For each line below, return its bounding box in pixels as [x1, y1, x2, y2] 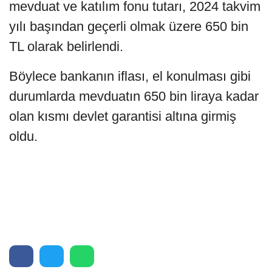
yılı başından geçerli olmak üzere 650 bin [9, 18, 248, 34]
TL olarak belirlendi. [9, 38, 123, 54]
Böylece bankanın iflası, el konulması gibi [9, 68, 251, 84]
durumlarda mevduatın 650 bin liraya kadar [9, 88, 259, 104]
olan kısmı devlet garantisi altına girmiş [9, 108, 236, 124]
